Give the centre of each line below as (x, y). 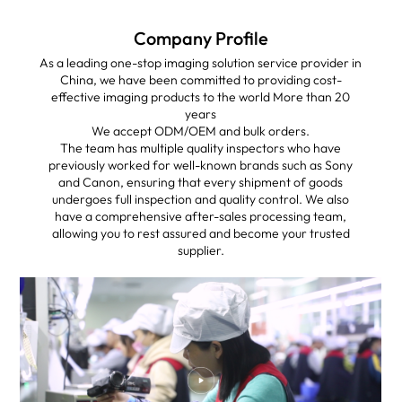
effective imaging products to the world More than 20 (201, 97)
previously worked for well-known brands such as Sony (201, 165)
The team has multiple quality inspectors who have (201, 148)
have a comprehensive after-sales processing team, (201, 216)
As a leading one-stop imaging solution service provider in (201, 63)
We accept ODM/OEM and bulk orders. (201, 131)
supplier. (201, 250)
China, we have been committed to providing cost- (201, 80)
